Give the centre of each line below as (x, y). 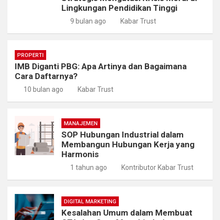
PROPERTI (30, 55)
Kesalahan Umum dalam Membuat (127, 212)
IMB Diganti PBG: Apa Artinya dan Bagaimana (101, 66)
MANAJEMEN (81, 123)
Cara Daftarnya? (46, 76)
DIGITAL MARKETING (90, 201)
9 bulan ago (88, 21)
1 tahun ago (88, 167)
